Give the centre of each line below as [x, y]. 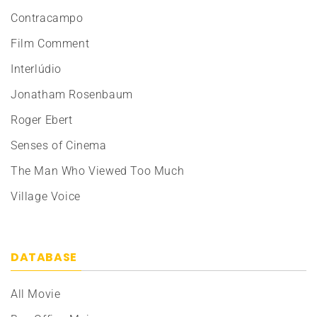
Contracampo [47, 18]
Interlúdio [36, 69]
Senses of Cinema [59, 146]
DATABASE [44, 258]
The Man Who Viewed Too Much [98, 171]
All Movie [36, 294]
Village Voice [46, 197]
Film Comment [50, 44]
